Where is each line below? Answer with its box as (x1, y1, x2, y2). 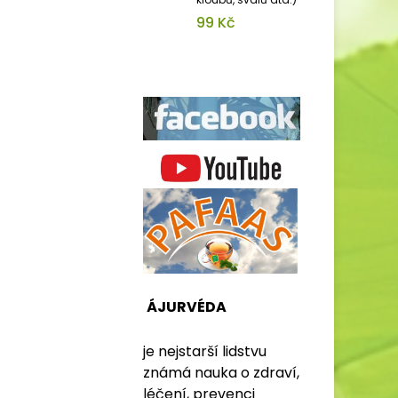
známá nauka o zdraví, (143, 362, 299, 383)
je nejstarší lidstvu (143, 341, 267, 362)
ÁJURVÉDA (147, 297, 227, 317)
